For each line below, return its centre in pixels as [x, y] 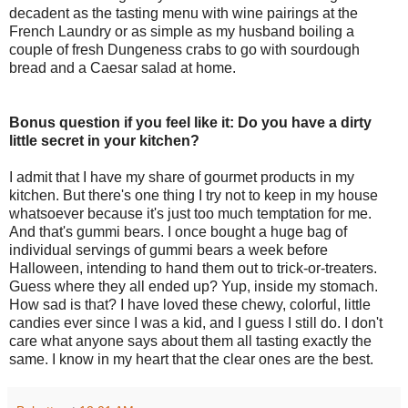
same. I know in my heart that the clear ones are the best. [191, 359]
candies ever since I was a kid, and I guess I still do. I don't [196, 322]
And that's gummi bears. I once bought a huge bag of [178, 231]
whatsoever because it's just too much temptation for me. [190, 213]
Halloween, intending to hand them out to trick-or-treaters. [193, 268]
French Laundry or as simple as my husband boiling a [182, 31]
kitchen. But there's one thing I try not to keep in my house [194, 195]
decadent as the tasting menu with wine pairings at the [184, 13]
